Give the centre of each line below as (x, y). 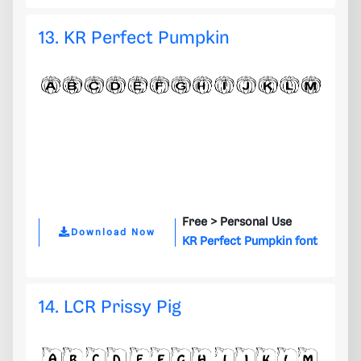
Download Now (113, 232)
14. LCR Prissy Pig (110, 308)
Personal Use (256, 223)
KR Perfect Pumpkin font (250, 242)
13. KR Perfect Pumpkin (134, 39)
